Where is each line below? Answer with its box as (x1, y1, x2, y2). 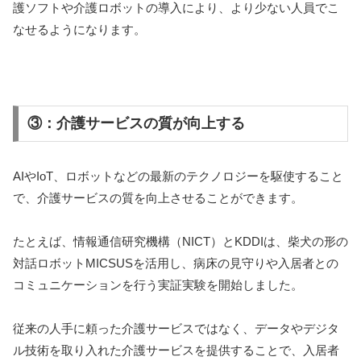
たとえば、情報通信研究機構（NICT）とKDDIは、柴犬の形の (13, 234, 348, 249)
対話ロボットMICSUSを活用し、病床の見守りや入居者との (13, 256, 338, 271)
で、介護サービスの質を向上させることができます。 (13, 191, 303, 205)
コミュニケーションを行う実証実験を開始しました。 (13, 278, 303, 293)
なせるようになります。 (13, 22, 146, 36)
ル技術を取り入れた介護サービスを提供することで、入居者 (13, 343, 339, 358)
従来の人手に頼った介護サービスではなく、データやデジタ (13, 322, 339, 336)
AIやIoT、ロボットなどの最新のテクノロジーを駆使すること (13, 169, 343, 184)
